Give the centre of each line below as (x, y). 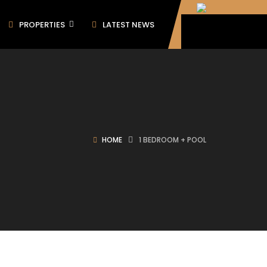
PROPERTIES (42, 25)
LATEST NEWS (128, 25)
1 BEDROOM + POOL (173, 140)
